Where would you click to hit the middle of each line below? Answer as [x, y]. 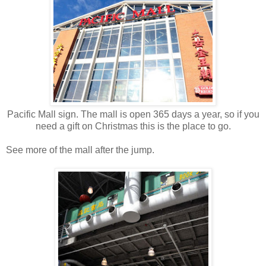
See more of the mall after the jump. [80, 150]
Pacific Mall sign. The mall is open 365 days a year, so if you [133, 114]
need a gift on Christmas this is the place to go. [133, 126]
